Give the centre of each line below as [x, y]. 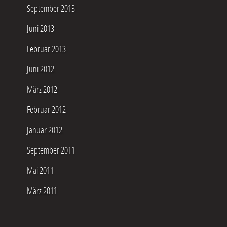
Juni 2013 [41, 28]
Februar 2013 [46, 49]
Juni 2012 [41, 69]
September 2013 [51, 8]
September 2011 [51, 150]
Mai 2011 [40, 170]
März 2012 [42, 89]
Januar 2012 [45, 130]
